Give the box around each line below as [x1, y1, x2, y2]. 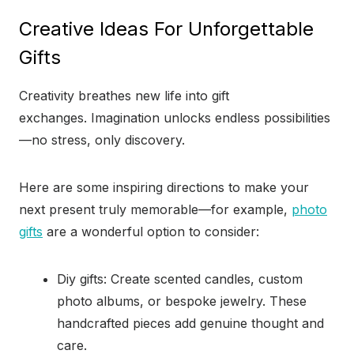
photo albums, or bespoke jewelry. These [57, 293, 307, 310]
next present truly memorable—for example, [19, 201, 292, 218]
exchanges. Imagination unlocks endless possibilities [19, 110, 330, 126]
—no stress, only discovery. [19, 132, 185, 149]
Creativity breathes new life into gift [19, 88, 229, 104]
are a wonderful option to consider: [43, 224, 259, 240]
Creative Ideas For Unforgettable [19, 17, 314, 41]
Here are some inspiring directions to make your [19, 179, 309, 196]
